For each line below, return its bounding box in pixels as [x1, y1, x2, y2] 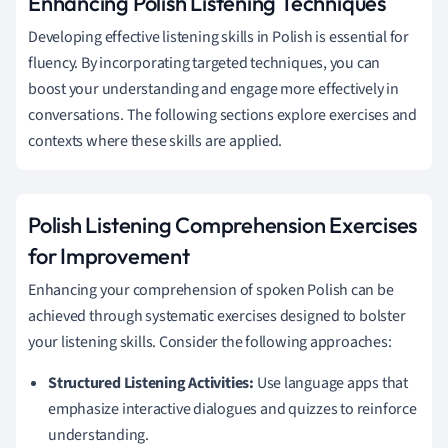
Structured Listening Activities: [48, 371, 254, 394]
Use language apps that [253, 371, 408, 394]
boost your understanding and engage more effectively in [28, 77, 399, 100]
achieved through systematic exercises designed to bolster [28, 304, 406, 327]
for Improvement [28, 241, 190, 270]
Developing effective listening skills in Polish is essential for [28, 25, 409, 48]
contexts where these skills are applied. [28, 129, 283, 152]
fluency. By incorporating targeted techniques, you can [28, 51, 381, 74]
